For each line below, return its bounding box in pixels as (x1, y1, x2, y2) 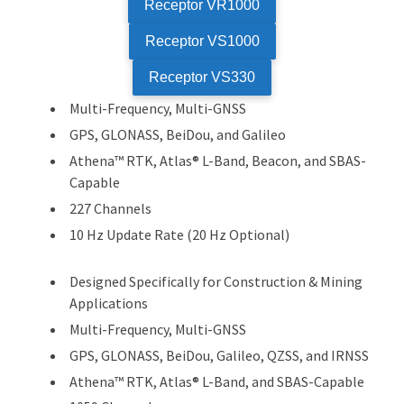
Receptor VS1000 (144, 33, 260, 50)
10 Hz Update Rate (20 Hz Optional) (69, 225, 289, 243)
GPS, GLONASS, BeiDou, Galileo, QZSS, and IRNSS (69, 345, 369, 364)
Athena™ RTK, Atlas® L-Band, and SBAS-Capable (69, 372, 364, 390)
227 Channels (69, 198, 151, 217)
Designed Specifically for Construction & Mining (69, 272, 363, 291)
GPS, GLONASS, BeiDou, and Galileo (69, 125, 286, 144)
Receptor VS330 (149, 69, 255, 86)
